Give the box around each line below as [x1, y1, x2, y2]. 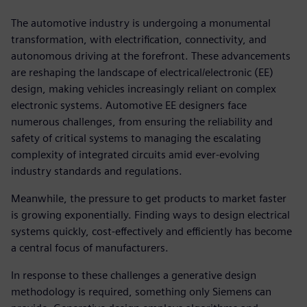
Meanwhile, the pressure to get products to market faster [11, 192, 286, 206]
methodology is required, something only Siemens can [11, 285, 271, 299]
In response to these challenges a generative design [11, 269, 256, 282]
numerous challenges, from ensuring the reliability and [11, 115, 273, 129]
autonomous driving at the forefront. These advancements [11, 49, 291, 63]
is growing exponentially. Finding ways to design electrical [11, 208, 290, 222]
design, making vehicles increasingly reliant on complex [11, 82, 276, 96]
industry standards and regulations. [11, 164, 182, 178]
